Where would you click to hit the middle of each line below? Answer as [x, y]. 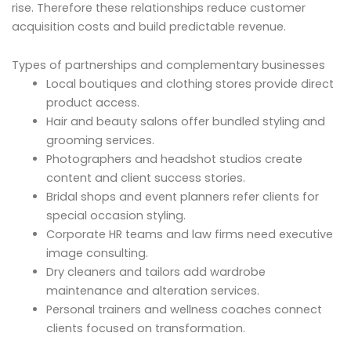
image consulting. [97, 253]
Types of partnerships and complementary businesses [168, 65]
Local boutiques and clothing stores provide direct [190, 84]
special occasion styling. [116, 216]
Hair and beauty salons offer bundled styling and [185, 122]
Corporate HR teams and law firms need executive [189, 235]
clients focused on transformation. [145, 329]
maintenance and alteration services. [152, 291]
